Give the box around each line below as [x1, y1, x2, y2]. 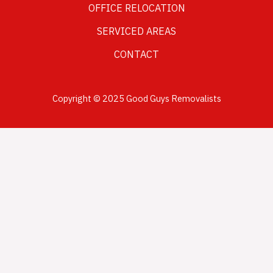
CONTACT [114, 48, 159, 62]
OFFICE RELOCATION [88, 1, 185, 16]
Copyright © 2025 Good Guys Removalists [52, 92, 221, 105]
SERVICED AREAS [97, 24, 176, 39]
